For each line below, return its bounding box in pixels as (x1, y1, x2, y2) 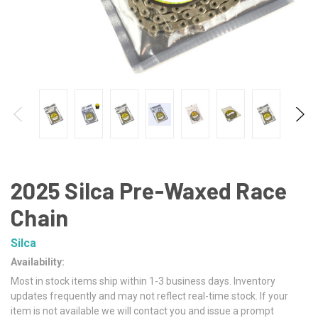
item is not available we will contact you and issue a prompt (11, 305, 274, 317)
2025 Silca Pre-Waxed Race (11, 177, 287, 204)
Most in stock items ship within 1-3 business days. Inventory (11, 275, 275, 287)
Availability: (11, 256, 65, 268)
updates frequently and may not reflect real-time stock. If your (11, 290, 288, 302)
